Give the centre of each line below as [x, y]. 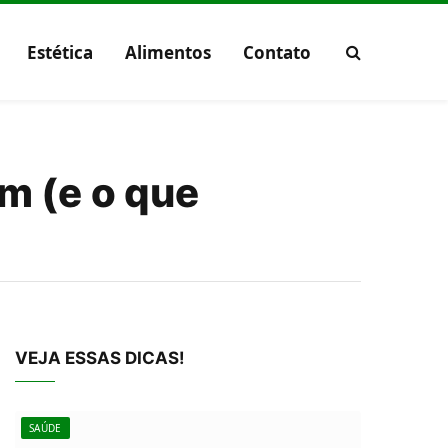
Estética [60, 52]
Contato [277, 52]
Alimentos [168, 52]
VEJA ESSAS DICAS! [100, 358]
